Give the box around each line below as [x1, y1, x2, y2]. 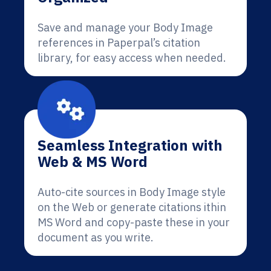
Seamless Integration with [38, 135, 223, 155]
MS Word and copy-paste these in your [38, 215, 230, 229]
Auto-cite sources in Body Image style [38, 185, 226, 199]
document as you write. [38, 230, 154, 244]
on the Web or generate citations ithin [38, 200, 226, 214]
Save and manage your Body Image [38, 21, 213, 34]
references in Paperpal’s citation [38, 36, 200, 50]
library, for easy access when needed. [38, 51, 226, 65]
